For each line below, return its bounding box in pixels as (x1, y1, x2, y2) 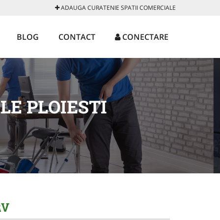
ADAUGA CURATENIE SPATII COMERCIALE (59, 3, 176, 12)
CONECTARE (120, 31, 168, 42)
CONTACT (58, 31, 95, 42)
